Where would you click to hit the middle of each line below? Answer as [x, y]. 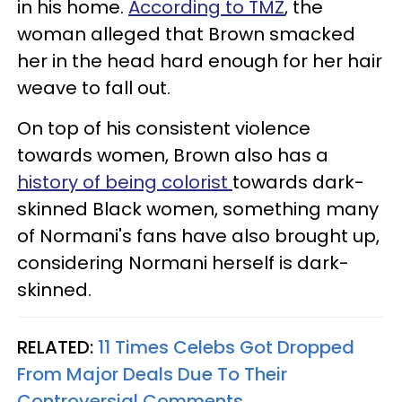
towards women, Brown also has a [173, 155]
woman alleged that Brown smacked [186, 34]
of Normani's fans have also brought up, [198, 236]
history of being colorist [125, 182]
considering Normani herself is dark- [183, 262]
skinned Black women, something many [198, 209]
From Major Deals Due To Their [152, 374]
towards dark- [298, 182]
